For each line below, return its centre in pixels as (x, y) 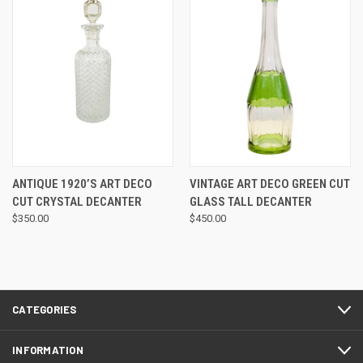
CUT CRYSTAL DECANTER (77, 201)
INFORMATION (48, 350)
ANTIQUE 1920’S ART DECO (82, 184)
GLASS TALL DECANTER (250, 201)
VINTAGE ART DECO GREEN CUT (269, 184)
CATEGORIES (45, 310)
